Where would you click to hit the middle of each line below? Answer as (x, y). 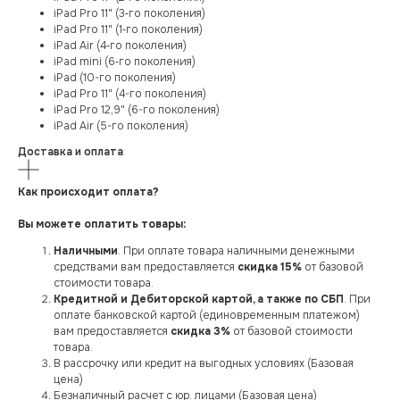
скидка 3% (200, 332)
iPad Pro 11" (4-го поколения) (130, 94)
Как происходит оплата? (88, 192)
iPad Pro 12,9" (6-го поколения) (137, 110)
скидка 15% (270, 267)
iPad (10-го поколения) (115, 78)
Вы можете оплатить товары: (102, 225)
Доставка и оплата (71, 152)
